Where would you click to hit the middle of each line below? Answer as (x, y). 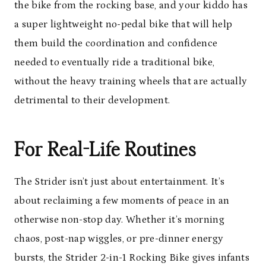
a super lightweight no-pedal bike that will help (123, 25)
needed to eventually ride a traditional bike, (115, 63)
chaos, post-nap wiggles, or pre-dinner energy (119, 239)
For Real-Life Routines (105, 151)
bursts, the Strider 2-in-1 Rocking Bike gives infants (132, 258)
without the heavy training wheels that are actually (131, 82)
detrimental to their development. (92, 101)
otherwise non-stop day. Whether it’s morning (119, 220)
